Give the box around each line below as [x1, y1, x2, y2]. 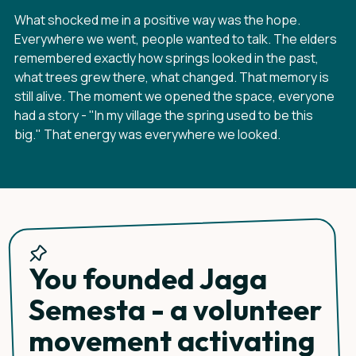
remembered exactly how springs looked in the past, [14, 49, 319, 67]
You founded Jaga [29, 261, 267, 296]
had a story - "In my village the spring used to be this [14, 106, 313, 124]
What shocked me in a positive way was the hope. [14, 11, 300, 29]
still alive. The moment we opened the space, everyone [14, 87, 335, 105]
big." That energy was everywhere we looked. [14, 126, 281, 143]
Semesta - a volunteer [29, 292, 322, 327]
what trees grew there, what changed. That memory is [14, 68, 329, 86]
